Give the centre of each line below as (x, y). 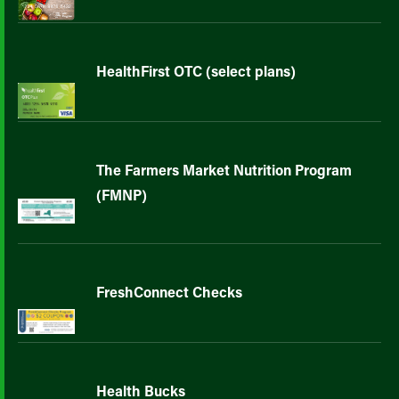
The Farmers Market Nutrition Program (224, 170)
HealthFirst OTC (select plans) (196, 71)
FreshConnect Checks (169, 292)
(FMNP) (122, 195)
